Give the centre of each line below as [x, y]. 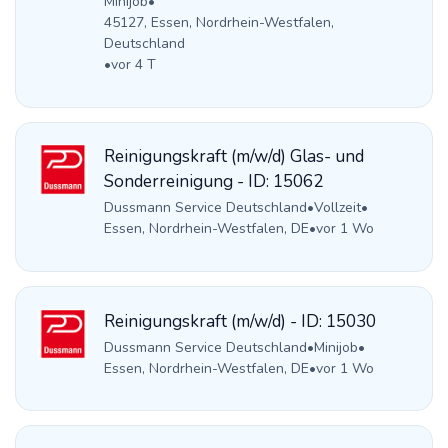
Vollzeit [337, 208]
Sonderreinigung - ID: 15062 [213, 182]
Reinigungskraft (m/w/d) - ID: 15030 [239, 321]
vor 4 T [133, 65]
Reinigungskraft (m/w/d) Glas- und [233, 157]
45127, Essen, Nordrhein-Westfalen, [218, 23]
